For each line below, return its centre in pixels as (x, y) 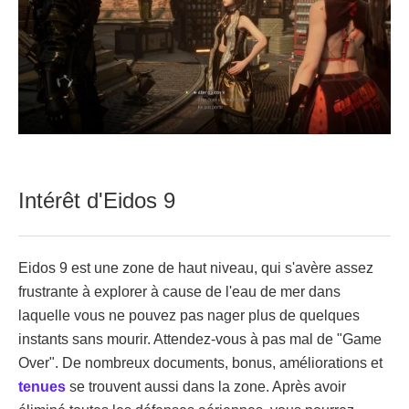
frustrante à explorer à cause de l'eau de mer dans (179, 292)
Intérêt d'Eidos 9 (97, 201)
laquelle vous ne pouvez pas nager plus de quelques (189, 316)
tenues (42, 387)
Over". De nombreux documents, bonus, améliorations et (200, 363)
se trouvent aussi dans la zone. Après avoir (206, 387)
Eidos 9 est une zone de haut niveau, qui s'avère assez (196, 268)
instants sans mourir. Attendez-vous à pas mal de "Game (200, 340)
